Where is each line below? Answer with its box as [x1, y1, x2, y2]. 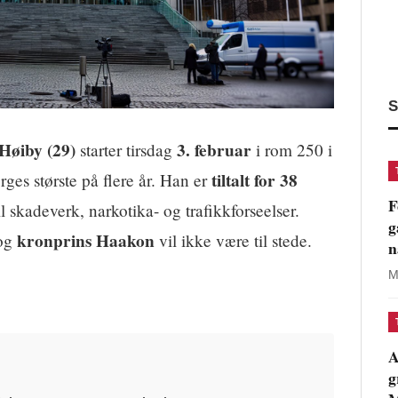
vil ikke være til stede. [155, 229, 312, 252]
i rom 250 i [251, 139, 332, 162]
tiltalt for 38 [211, 168, 298, 194]
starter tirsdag [76, 139, 177, 162]
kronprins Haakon [17, 228, 155, 254]
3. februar [177, 138, 251, 163]
